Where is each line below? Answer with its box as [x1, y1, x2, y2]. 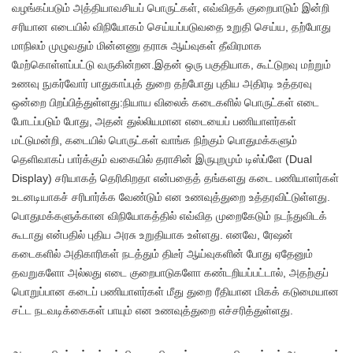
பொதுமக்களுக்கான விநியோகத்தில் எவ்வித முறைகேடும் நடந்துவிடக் [12, 210, 327, 223]
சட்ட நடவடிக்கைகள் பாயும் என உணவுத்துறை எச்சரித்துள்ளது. [12, 304, 293, 318]
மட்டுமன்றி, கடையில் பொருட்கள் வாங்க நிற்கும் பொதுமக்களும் [12, 134, 297, 147]
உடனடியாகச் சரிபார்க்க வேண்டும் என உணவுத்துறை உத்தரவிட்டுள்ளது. [12, 191, 330, 204]
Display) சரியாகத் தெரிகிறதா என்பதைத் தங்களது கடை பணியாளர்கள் [12, 172, 339, 185]
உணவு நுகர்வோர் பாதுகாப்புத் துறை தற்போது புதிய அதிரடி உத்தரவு [12, 77, 312, 91]
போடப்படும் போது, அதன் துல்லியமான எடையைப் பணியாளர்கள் [12, 115, 296, 128]
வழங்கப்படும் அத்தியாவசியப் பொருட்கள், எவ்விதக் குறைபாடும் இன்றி [12, 2, 329, 15]
